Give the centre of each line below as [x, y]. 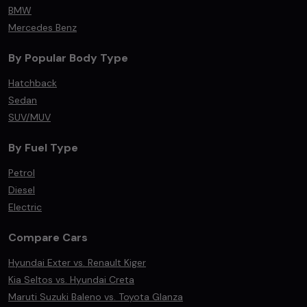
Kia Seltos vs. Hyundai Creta [71, 280]
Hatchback [33, 83]
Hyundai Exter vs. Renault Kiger [77, 262]
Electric [25, 207]
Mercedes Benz [42, 27]
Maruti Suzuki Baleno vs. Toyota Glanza [96, 297]
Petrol [22, 173]
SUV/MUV [29, 117]
